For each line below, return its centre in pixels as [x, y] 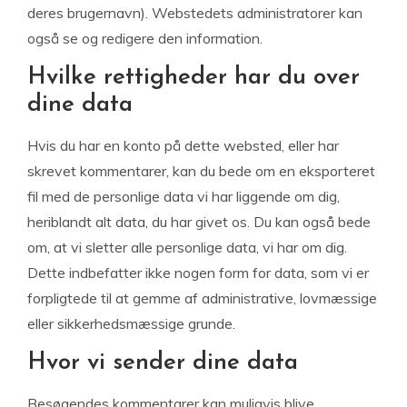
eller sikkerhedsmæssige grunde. [131, 323]
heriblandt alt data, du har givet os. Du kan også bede [199, 222]
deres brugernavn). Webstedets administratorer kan [195, 13]
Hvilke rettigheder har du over [194, 78]
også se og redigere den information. [145, 38]
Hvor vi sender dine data [163, 363]
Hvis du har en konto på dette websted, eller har [183, 145]
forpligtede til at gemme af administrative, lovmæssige [202, 298]
